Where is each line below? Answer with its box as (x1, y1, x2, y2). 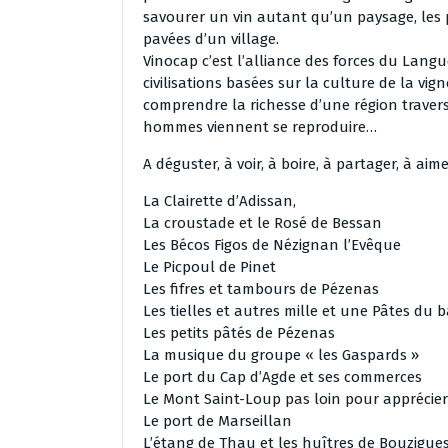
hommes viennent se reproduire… (143, 118, 377, 136)
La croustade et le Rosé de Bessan (143, 214, 382, 232)
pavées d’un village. (143, 30, 279, 48)
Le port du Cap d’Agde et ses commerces (143, 368, 422, 386)
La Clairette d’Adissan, (143, 192, 296, 210)
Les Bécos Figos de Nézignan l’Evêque (143, 236, 401, 254)
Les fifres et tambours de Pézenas (143, 280, 379, 298)
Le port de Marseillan (143, 412, 292, 430)
